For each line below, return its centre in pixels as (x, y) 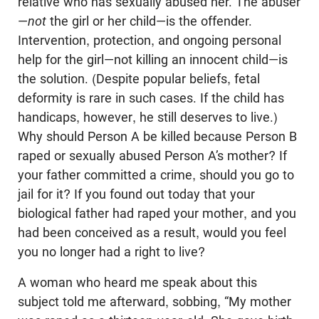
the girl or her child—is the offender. (151, 21)
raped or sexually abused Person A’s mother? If (152, 155)
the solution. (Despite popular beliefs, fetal (139, 78)
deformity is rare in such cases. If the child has (151, 98)
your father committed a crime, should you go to (156, 174)
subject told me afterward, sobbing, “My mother (155, 301)
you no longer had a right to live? (111, 251)
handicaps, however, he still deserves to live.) (148, 117)
